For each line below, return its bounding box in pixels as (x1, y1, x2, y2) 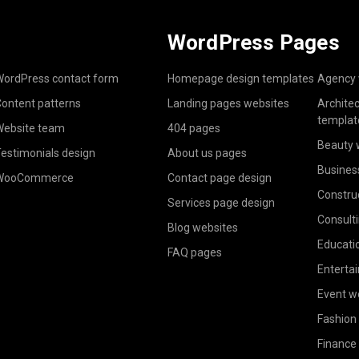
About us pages (167, 147, 247, 160)
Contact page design (167, 171, 272, 185)
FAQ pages (167, 246, 222, 260)
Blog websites (167, 221, 238, 235)
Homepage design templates (167, 72, 314, 86)
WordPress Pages (167, 30, 340, 55)
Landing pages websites (167, 97, 289, 111)
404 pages (167, 122, 220, 135)
